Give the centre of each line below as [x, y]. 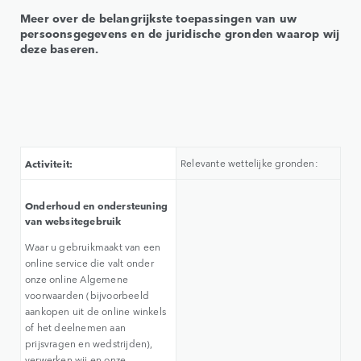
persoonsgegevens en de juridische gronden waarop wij [180, 33]
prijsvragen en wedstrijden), [89, 344]
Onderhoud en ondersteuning [97, 205]
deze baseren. [60, 49]
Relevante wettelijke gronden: [249, 163]
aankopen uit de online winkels [95, 311]
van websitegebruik [73, 221]
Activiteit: [49, 164]
